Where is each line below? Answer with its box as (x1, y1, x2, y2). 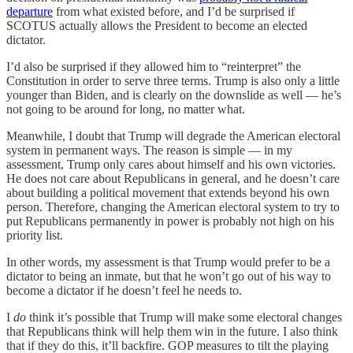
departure (6, 5, 53, 19)
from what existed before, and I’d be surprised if (53, 5, 295, 19)
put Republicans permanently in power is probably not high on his (6, 214, 334, 229)
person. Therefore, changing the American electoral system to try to (6, 200, 340, 214)
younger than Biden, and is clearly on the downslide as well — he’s (6, 88, 341, 102)
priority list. (6, 229, 63, 243)
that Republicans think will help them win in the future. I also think (6, 325, 338, 339)
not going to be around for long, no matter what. (6, 102, 245, 117)
